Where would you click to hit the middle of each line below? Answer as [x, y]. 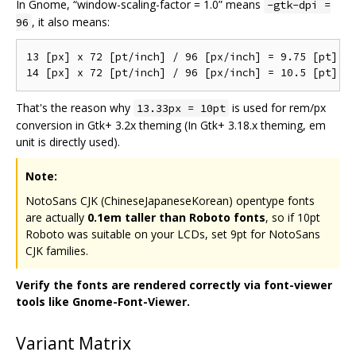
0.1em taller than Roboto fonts [176, 217]
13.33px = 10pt [181, 108]
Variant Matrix [74, 343]
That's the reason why [75, 107]
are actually [56, 217]
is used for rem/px [277, 107]
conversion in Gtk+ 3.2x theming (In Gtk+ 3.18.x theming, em [171, 125]
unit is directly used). [68, 141]
